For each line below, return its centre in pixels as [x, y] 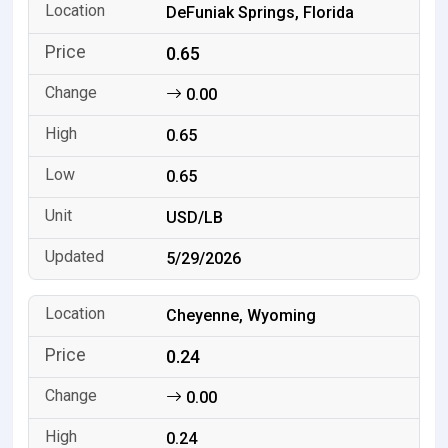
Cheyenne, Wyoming [241, 316]
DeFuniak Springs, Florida [260, 13]
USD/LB [195, 218]
